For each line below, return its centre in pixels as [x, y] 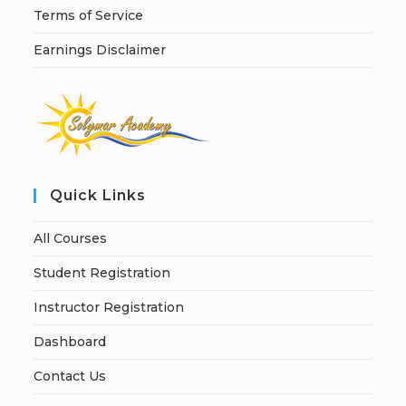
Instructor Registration [109, 308]
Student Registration [102, 273]
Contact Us [70, 377]
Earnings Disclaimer [100, 50]
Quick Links [98, 196]
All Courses [71, 239]
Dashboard [70, 342]
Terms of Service [89, 16]
